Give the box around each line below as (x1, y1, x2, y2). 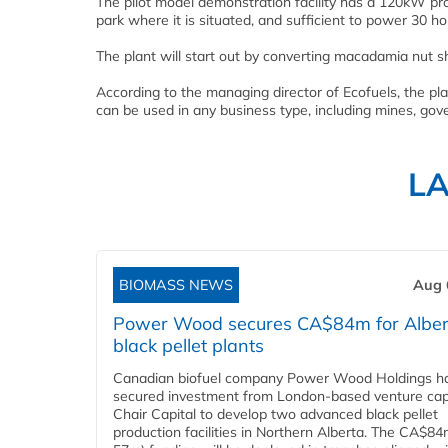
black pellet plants (113, 334, 264, 358)
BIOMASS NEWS (119, 276, 233, 295)
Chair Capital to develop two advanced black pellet (113, 405, 438, 424)
